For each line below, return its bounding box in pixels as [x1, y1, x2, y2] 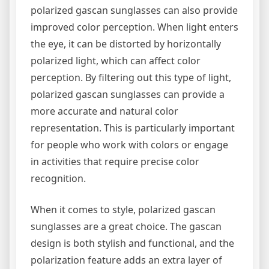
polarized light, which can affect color [31, 53, 201, 67]
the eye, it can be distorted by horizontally [31, 37, 221, 50]
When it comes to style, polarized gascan [31, 202, 216, 216]
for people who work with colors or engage [31, 138, 228, 151]
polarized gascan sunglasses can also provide [31, 3, 238, 17]
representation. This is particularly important [31, 121, 235, 134]
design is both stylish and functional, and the [31, 236, 234, 250]
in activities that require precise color [31, 154, 199, 168]
